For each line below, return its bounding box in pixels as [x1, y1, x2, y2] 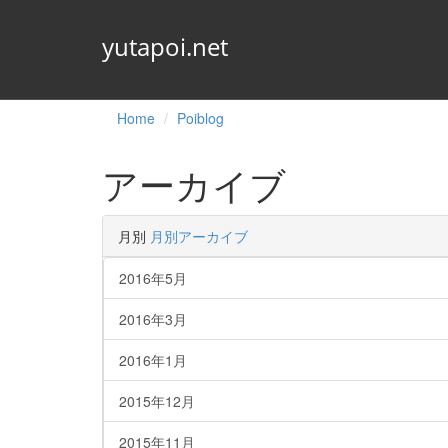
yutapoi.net [102, 30, 228, 63]
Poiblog [177, 108, 224, 128]
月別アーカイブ [150, 226, 248, 246]
